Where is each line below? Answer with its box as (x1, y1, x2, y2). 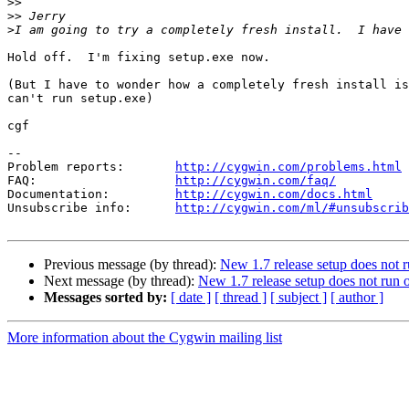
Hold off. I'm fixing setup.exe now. (7, 50, 270, 65)
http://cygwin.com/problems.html (175, 160, 402, 174)
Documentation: (7, 187, 175, 202)
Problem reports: (7, 160, 175, 174)
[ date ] (171, 289, 211, 306)
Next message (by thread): (44, 273, 198, 289)
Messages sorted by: (44, 289, 167, 306)
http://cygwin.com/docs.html (175, 187, 372, 202)
